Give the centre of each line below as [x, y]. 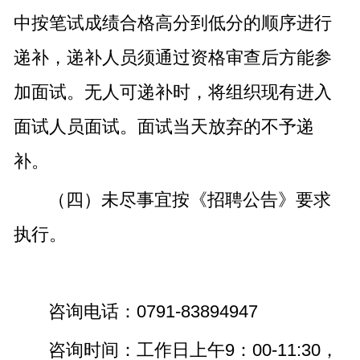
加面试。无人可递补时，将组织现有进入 [172, 92]
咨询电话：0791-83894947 [153, 312]
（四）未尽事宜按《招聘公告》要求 [189, 200]
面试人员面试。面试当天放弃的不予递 [164, 127]
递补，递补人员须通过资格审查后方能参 [172, 58]
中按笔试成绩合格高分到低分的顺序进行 [172, 23]
